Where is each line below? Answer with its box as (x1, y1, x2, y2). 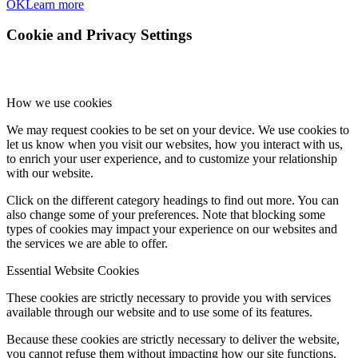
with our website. (6, 165, 93, 180)
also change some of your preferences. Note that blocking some (6, 207, 325, 221)
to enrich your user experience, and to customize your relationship (6, 151, 337, 165)
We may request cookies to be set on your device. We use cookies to (6, 122, 349, 137)
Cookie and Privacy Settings (6, 26, 192, 44)
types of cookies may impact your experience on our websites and (6, 221, 337, 236)
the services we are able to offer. (6, 236, 168, 250)
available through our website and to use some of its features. (6, 304, 312, 319)
